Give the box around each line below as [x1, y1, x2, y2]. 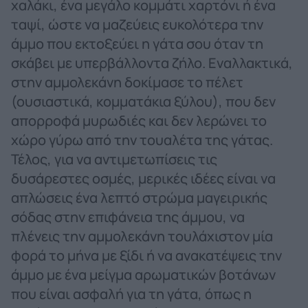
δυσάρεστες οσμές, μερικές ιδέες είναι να [11, 168, 276, 188]
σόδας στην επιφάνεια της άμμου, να [11, 207, 245, 226]
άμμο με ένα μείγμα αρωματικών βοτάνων [11, 265, 276, 284]
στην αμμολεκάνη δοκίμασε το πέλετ [11, 72, 243, 91]
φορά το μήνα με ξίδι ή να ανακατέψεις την [11, 245, 282, 265]
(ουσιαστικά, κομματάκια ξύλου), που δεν [11, 91, 276, 111]
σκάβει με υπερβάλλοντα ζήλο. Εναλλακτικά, [11, 53, 293, 72]
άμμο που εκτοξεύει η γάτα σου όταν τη [11, 34, 263, 53]
